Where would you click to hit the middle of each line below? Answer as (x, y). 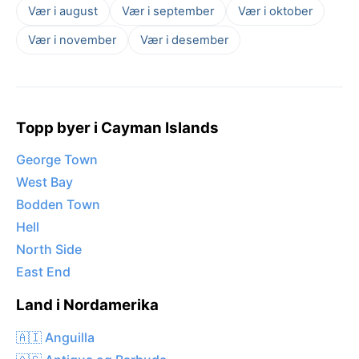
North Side (49, 250)
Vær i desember (184, 40)
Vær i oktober (275, 11)
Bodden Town (58, 205)
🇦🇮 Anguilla (55, 337)
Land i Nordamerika (87, 305)
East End (43, 272)
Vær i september (168, 11)
